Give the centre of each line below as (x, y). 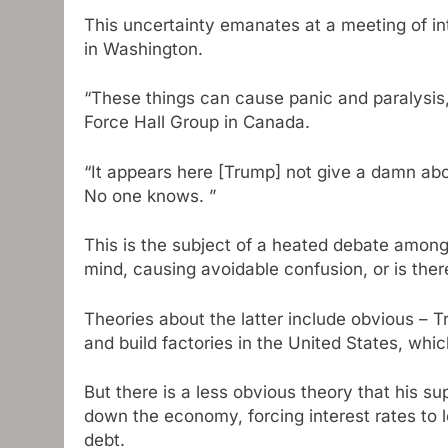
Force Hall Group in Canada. (197, 122)
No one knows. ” (150, 195)
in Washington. (143, 48)
